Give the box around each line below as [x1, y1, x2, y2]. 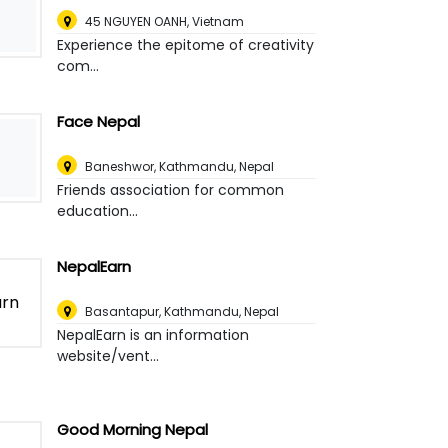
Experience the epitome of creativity [57, 35, 315, 56]
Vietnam [192, 13, 245, 31]
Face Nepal [57, 111, 141, 133]
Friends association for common [57, 180, 285, 201]
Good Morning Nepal [57, 419, 209, 441]
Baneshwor [85, 158, 155, 176]
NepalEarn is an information [57, 325, 250, 346]
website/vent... [57, 346, 160, 367]
